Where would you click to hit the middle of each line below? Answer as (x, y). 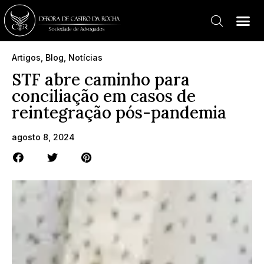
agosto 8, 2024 (43, 137)
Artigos (26, 57)
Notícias (85, 57)
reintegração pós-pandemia (119, 113)
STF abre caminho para (101, 80)
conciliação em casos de (104, 96)
